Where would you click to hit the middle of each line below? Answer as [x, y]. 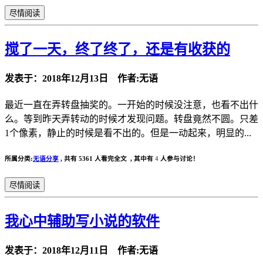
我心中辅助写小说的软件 [82, 221]
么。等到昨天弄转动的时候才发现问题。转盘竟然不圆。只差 [131, 119]
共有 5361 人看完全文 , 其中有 [109, 159]
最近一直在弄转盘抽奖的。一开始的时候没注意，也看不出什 [131, 105]
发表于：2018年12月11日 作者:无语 [81, 251]
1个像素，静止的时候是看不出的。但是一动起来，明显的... [128, 133]
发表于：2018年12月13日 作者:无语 [81, 78]
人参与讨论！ [179, 159]
